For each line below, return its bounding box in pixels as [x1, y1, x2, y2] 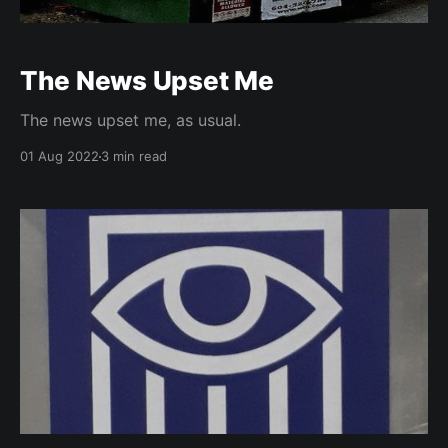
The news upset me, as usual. [20, 110, 241, 131]
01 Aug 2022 [20, 148, 99, 165]
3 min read [101, 148, 167, 165]
